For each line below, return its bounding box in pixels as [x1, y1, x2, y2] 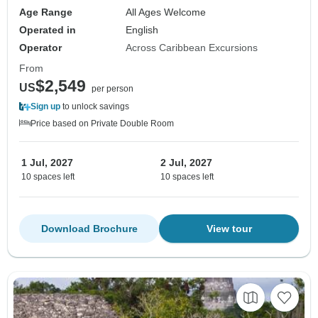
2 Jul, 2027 [160, 156, 212, 168]
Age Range [19, 6, 72, 18]
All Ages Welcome [126, 6, 207, 18]
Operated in [19, 23, 76, 35]
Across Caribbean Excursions [126, 41, 258, 53]
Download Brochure [40, 222, 138, 234]
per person [92, 83, 133, 94]
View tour [206, 222, 252, 234]
